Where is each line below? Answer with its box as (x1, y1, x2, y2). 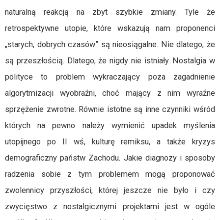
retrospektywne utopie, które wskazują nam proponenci (5, 24, 215, 33)
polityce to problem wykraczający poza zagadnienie (5, 72, 215, 82)
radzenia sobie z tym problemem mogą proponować (5, 169, 215, 179)
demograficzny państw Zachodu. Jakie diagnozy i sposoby (5, 153, 215, 163)
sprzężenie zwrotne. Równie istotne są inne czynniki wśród (5, 105, 215, 114)
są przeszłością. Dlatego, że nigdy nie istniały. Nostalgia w (5, 56, 215, 65)
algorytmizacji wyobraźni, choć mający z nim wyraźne (5, 88, 215, 98)
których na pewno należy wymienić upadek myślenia (5, 121, 215, 130)
